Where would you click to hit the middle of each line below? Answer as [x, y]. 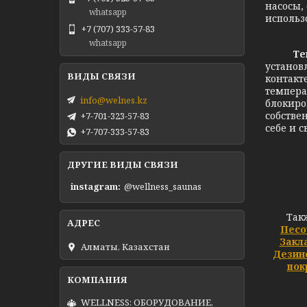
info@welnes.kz [114, 100]
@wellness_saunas [163, 187]
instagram [94, 187]
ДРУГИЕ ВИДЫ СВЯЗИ [123, 164]
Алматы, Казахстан [125, 246]
